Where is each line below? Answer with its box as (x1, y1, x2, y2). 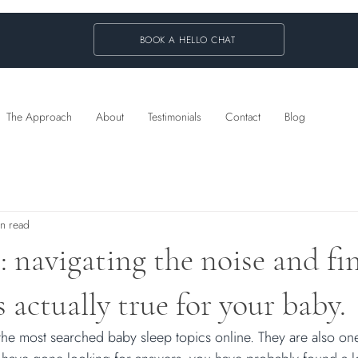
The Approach (6, 109, 72, 125)
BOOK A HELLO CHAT (139, 32, 236, 47)
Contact (225, 109, 261, 125)
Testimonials (148, 109, 201, 125)
